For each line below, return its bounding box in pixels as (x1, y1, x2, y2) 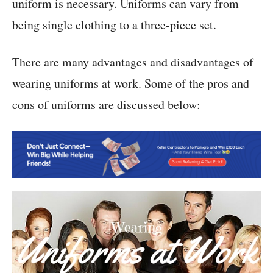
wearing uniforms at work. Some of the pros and (12, 74, 249, 91)
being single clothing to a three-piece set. (12, 16, 216, 33)
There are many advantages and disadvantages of (12, 53, 253, 70)
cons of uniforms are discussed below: (12, 96, 200, 113)
